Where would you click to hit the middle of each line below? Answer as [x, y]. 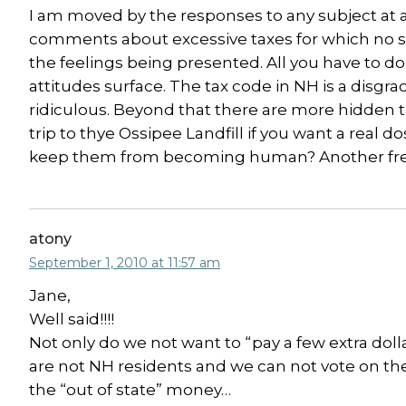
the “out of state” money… [130, 390]
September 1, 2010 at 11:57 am [125, 263]
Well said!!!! [72, 319]
